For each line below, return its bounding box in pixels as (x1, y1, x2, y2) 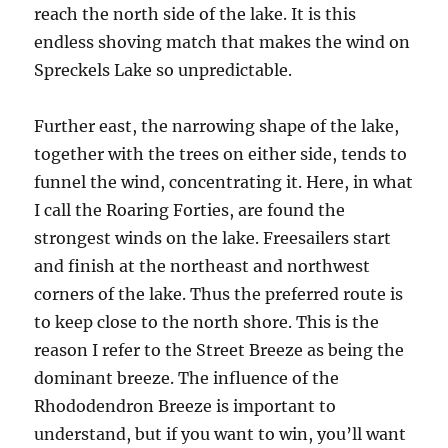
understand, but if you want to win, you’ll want (34, 424, 407, 444)
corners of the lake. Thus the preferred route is (34, 284, 404, 304)
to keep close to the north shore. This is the (34, 312, 380, 332)
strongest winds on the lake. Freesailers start (34, 228, 392, 248)
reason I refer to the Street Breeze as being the (34, 340, 405, 360)
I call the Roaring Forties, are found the (34, 200, 346, 220)
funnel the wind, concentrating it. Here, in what (34, 172, 414, 192)
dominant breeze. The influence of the (34, 368, 340, 388)
